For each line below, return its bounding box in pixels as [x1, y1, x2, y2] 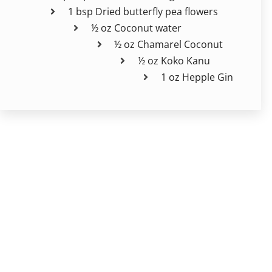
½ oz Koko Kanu [137, 53, 210, 67]
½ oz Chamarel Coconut [114, 37, 223, 51]
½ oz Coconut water [91, 21, 182, 35]
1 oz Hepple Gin [161, 70, 234, 84]
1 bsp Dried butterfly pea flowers [67, 4, 218, 18]
